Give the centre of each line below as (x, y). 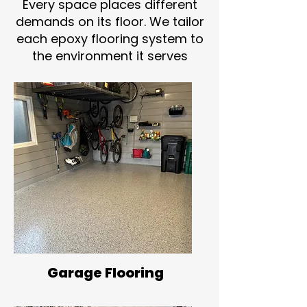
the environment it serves (110, 56)
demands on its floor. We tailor (110, 22)
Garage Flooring (106, 273)
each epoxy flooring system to (110, 39)
